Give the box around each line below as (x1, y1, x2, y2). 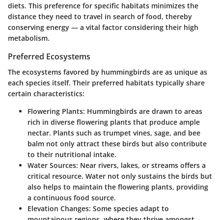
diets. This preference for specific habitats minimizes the (8, 1, 198, 10)
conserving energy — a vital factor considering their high (8, 23, 198, 32)
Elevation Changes (27, 204, 89, 214)
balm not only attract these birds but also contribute (27, 139, 207, 149)
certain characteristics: (8, 89, 84, 99)
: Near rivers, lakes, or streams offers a (76, 161, 206, 170)
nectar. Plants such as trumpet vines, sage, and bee (27, 128, 200, 138)
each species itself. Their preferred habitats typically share (8, 78, 205, 88)
